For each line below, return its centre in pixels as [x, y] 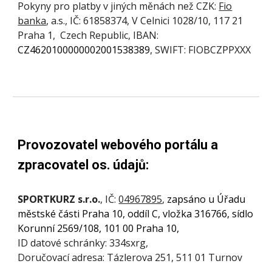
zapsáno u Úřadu [206, 199]
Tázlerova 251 [139, 257]
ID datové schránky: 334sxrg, [83, 243]
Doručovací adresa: [63, 257]
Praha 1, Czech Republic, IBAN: [88, 35]
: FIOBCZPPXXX [218, 50]
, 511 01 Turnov [207, 257]
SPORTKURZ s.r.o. [59, 199]
